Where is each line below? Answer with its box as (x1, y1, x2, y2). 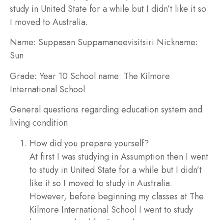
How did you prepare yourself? (29, 137, 149, 150)
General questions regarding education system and (10, 103, 202, 116)
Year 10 (39, 69, 68, 82)
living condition (10, 116, 68, 130)
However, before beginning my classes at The (29, 190, 204, 203)
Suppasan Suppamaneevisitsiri (38, 36, 154, 49)
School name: (68, 69, 124, 82)
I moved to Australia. (10, 16, 88, 28)
